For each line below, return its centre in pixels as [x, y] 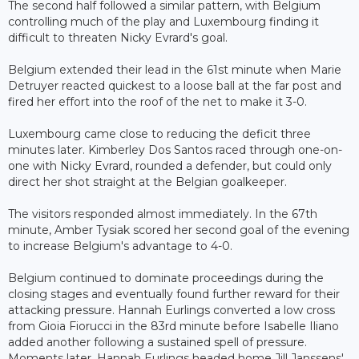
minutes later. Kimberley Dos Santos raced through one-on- [175, 149]
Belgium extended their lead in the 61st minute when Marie [175, 69]
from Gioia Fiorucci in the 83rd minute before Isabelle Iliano [173, 326]
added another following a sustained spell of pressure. [157, 342]
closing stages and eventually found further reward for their [174, 294]
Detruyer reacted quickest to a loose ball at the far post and [175, 85]
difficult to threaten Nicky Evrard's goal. [118, 37]
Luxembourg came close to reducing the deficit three [159, 133]
